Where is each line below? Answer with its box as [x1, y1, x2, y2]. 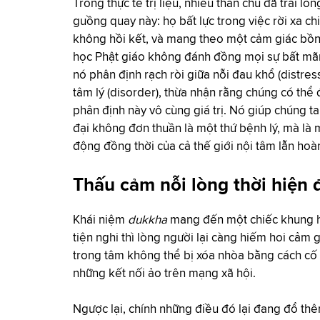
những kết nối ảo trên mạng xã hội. [73, 268, 256, 280]
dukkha [128, 214, 167, 226]
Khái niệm [73, 214, 128, 226]
